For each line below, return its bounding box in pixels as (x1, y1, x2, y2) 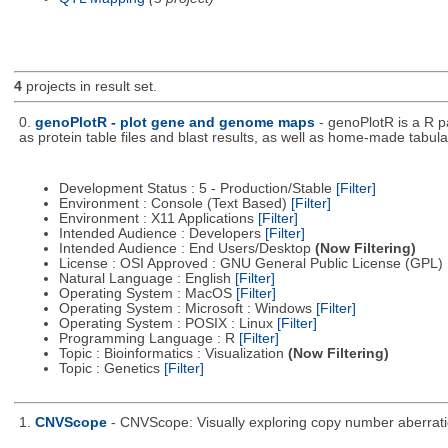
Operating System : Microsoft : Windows (58, 301, 316, 317)
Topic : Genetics (58, 361, 164, 377)
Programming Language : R (58, 331, 239, 347)
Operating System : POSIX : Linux (58, 316, 277, 332)
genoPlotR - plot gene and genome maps (34, 114, 315, 130)
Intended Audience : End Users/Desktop (58, 241, 315, 257)
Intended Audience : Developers (58, 226, 265, 242)
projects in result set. (21, 79, 157, 95)
